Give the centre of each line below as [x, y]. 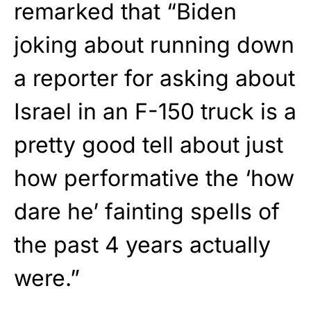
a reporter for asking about [154, 78]
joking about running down [154, 45]
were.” [47, 278]
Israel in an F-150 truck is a [155, 112]
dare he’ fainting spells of [147, 212]
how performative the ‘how [154, 178]
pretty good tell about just [149, 145]
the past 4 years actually [142, 245]
